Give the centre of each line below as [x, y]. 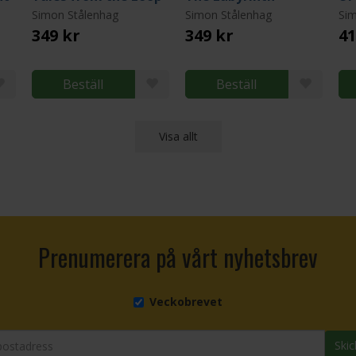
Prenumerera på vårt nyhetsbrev [178, 257]
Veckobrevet [186, 302]
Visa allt [178, 136]
